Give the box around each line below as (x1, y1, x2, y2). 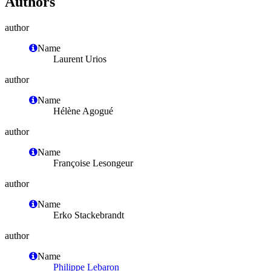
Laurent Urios (53, 53, 106, 64)
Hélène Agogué (53, 105, 113, 116)
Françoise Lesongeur (53, 157, 133, 168)
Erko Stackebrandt (53, 209, 124, 220)
